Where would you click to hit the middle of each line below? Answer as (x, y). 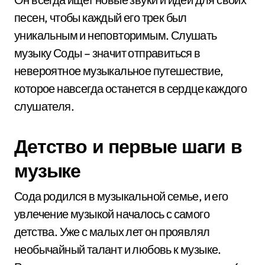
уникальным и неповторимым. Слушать (116, 35)
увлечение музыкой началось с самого (112, 214)
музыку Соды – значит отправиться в (107, 53)
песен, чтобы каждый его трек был (101, 17)
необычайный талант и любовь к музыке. (118, 249)
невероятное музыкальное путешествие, (119, 71)
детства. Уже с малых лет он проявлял (112, 232)
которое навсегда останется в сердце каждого (131, 88)
